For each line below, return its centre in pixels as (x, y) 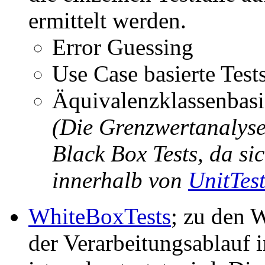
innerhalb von (120, 180)
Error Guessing (123, 47)
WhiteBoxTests (100, 216)
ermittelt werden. (107, 20)
